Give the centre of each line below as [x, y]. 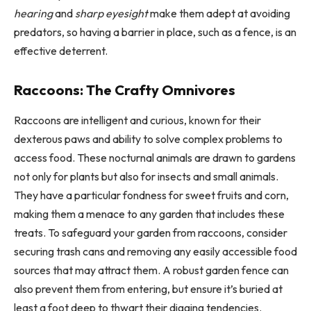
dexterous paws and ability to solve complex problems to [148, 138]
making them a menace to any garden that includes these [149, 213]
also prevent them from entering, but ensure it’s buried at [148, 288]
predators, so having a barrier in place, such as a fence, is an [155, 32]
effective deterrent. [61, 50]
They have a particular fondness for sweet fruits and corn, [151, 195]
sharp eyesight [111, 13]
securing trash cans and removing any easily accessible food [155, 251]
